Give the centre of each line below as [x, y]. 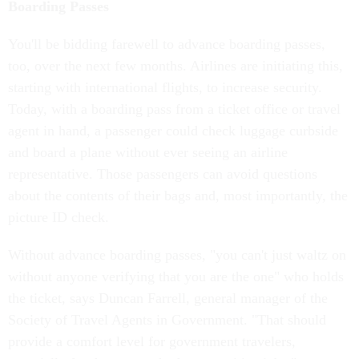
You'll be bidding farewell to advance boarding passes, [167, 44]
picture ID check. [58, 217]
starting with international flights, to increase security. [165, 87]
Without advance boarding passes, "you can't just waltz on [177, 255]
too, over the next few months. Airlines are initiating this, [175, 66]
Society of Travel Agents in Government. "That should [167, 320]
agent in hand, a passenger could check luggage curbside [173, 131]
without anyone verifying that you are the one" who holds [176, 276]
